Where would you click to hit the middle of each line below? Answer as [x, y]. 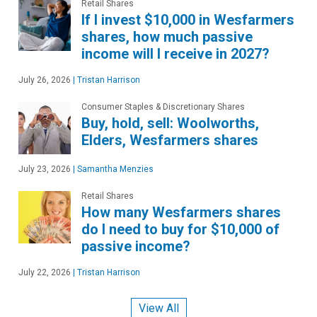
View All [158, 309]
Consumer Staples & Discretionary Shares [163, 106]
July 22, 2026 [45, 272]
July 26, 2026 [45, 80]
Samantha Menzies [114, 169]
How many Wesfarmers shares [181, 212]
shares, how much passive [167, 36]
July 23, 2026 [45, 169]
